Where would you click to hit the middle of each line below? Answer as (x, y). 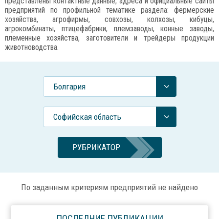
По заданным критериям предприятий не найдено (109, 187)
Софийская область (87, 117)
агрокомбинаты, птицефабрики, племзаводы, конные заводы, (109, 29)
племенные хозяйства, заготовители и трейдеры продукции (109, 38)
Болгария (69, 87)
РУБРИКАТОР (96, 147)
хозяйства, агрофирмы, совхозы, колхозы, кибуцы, (109, 19)
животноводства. (32, 47)
